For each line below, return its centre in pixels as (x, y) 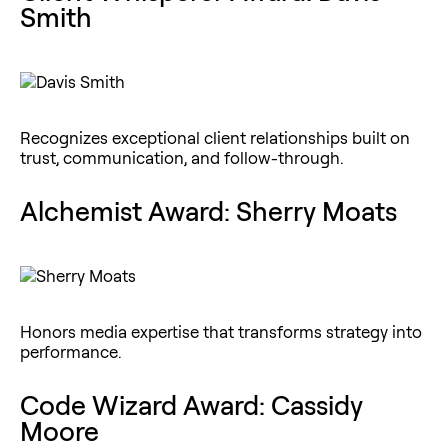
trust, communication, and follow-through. (182, 157)
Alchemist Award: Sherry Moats (208, 210)
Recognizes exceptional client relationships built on (215, 137)
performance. (71, 351)
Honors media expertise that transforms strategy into (221, 331)
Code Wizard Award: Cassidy (191, 404)
